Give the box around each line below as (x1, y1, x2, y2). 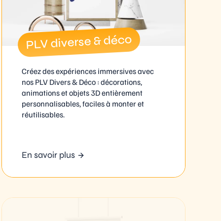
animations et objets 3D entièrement (21, 88, 143, 98)
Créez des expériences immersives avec (21, 66, 154, 76)
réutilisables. (21, 110, 65, 120)
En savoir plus (21, 149, 75, 160)
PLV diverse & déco (25, 32, 133, 52)
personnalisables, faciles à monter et (21, 99, 144, 109)
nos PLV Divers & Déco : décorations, (21, 77, 142, 87)
